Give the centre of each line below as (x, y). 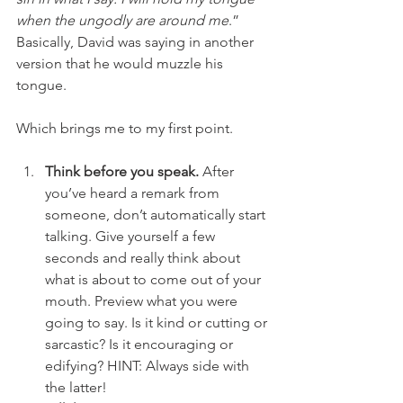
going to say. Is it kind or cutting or (158, 322)
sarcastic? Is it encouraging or (141, 344)
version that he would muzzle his (121, 63)
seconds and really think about (144, 258)
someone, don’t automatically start (157, 215)
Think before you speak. (122, 171)
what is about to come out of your (155, 279)
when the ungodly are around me (122, 20)
